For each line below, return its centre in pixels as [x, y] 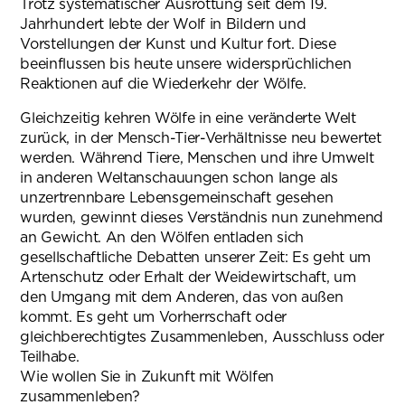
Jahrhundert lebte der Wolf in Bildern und [163, 24]
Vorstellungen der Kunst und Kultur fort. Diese [178, 44]
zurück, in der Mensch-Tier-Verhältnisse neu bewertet [201, 138]
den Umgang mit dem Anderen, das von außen [182, 297]
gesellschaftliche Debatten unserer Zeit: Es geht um [196, 258]
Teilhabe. [50, 357]
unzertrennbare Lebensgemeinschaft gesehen [177, 198]
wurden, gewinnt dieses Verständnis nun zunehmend [202, 218]
